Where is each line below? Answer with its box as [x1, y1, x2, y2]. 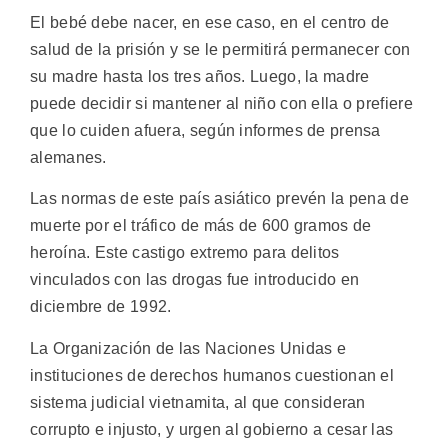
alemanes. [30, 148, 107, 166]
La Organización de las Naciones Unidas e [30, 339, 346, 357]
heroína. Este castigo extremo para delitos [30, 244, 340, 262]
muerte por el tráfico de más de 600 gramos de [30, 217, 372, 235]
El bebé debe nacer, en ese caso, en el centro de [30, 13, 390, 31]
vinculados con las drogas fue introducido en [30, 271, 360, 289]
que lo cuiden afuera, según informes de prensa [30, 121, 381, 139]
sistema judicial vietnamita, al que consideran [30, 393, 366, 411]
